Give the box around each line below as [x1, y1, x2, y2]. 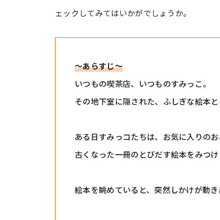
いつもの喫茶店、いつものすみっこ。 [75, 78, 211, 89]
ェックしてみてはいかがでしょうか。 [55, 7, 192, 19]
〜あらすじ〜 [75, 60, 123, 72]
